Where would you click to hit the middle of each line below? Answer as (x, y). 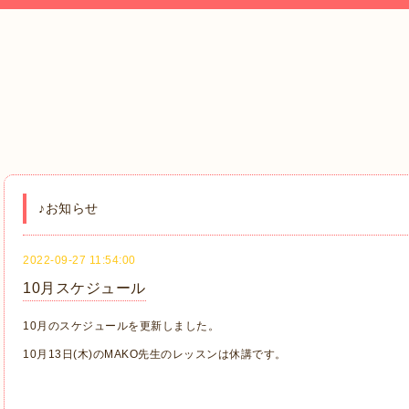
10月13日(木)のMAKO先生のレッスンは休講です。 (155, 354)
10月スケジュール (84, 288)
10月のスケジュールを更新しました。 (121, 326)
